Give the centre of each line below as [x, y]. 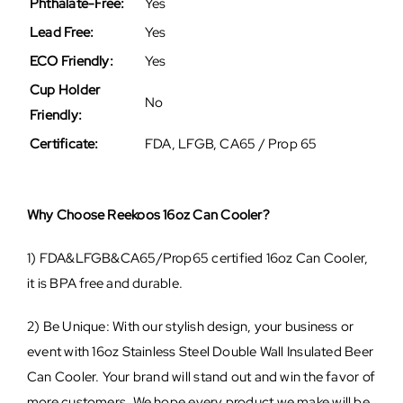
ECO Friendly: [71, 62]
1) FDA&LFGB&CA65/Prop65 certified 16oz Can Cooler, [197, 259]
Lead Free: [62, 33]
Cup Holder [65, 90]
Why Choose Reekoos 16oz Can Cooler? [148, 215]
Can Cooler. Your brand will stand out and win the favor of [201, 377]
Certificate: [64, 144]
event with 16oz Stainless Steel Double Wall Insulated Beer [200, 352]
